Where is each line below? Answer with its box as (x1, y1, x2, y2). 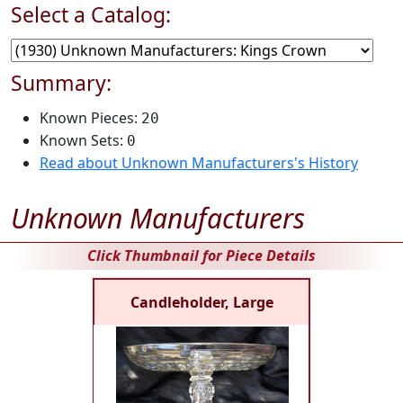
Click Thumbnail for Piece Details (87, 246, 316, 265)
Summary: (11, 68, 112, 97)
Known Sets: (40, 130, 127, 150)
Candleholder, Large (130, 292, 273, 312)
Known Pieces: (40, 108, 141, 128)
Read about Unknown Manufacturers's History (40, 153, 358, 173)
